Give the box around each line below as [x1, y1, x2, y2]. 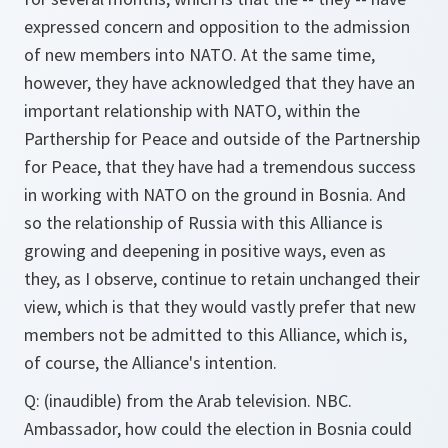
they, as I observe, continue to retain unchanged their [24, 267, 420, 290]
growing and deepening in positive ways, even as [24, 239, 386, 262]
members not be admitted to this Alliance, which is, [24, 323, 407, 346]
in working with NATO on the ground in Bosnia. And [24, 183, 406, 206]
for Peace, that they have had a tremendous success [24, 155, 416, 178]
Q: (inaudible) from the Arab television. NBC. [24, 389, 352, 412]
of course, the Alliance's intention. [24, 351, 277, 374]
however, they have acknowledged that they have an [24, 71, 415, 94]
